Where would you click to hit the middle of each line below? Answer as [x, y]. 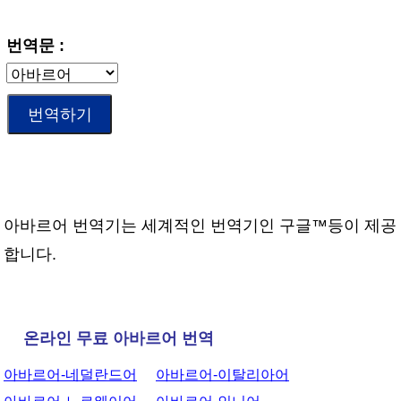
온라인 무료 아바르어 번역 [119, 338]
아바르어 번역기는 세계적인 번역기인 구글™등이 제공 [200, 226]
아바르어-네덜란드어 [70, 375]
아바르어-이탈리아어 [222, 375]
